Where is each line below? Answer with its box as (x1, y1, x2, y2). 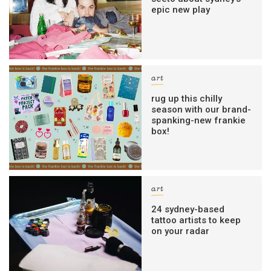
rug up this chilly (151, 93, 223, 104)
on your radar (151, 226, 210, 237)
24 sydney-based (151, 204, 225, 215)
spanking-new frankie (151, 114, 246, 126)
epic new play (151, 4, 211, 15)
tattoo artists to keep (151, 215, 241, 226)
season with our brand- (151, 103, 252, 115)
